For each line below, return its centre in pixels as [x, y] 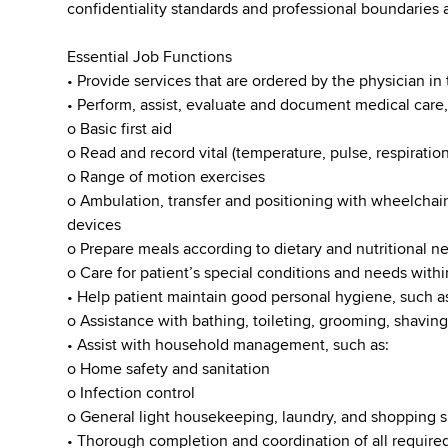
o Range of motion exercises [166, 177]
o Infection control [131, 393]
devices [94, 225]
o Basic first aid [120, 129]
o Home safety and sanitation [169, 369]
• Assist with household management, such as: [228, 345]
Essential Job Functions [150, 57]
